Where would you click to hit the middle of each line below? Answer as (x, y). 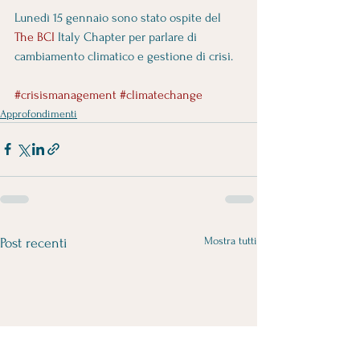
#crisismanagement (65, 94)
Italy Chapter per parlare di (127, 37)
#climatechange (161, 94)
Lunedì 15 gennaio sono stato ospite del (119, 17)
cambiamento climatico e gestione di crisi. (127, 56)
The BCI (35, 37)
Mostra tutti (231, 240)
